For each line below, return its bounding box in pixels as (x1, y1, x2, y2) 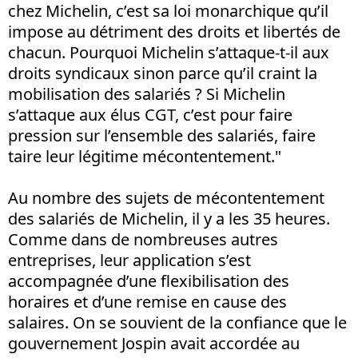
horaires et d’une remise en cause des (8, 290, 287, 312)
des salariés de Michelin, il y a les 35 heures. (8, 207, 330, 229)
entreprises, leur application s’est (8, 249, 251, 271)
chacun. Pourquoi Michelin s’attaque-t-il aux (8, 41, 329, 63)
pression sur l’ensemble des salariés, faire (8, 124, 316, 146)
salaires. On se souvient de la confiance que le (8, 311, 347, 333)
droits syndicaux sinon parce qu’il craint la (8, 62, 317, 84)
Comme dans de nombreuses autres (8, 228, 278, 250)
